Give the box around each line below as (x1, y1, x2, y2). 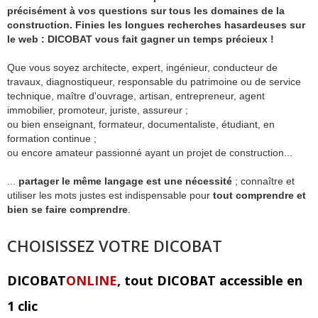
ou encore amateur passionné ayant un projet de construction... (7, 147, 292, 158)
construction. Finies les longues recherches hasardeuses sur (7, 19, 305, 31)
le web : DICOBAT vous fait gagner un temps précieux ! (7, 33, 274, 45)
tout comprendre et (213, 190, 306, 201)
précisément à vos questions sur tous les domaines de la (7, 5, 285, 16)
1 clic (7, 297, 38, 314)
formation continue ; (7, 133, 97, 144)
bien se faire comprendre (7, 204, 128, 215)
